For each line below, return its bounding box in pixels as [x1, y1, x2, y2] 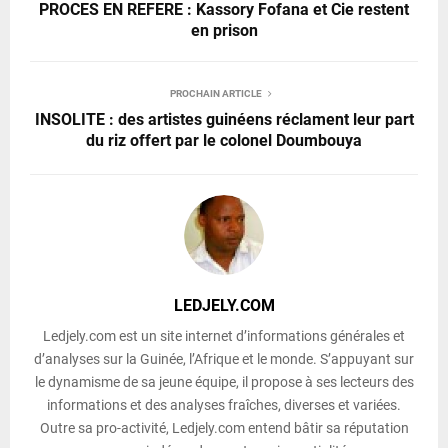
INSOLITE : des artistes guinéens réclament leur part [34, 110, 414, 130]
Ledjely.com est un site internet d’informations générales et [43, 328, 405, 345]
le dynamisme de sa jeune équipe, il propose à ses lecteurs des [34, 374, 414, 391]
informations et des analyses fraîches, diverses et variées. [47, 397, 401, 414]
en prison [190, 21, 258, 41]
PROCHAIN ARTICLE [170, 88, 262, 100]
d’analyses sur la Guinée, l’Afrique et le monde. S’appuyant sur [34, 351, 414, 368]
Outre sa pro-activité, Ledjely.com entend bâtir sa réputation [39, 420, 409, 437]
